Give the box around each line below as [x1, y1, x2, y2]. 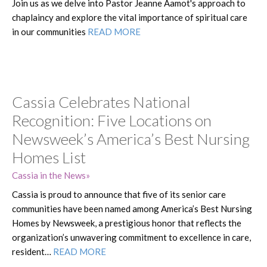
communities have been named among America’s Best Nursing [12, 203, 252, 214]
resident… [12, 246, 53, 257]
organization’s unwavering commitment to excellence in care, [12, 231, 251, 243]
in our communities [12, 26, 88, 37]
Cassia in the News [12, 169, 86, 181]
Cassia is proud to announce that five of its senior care [12, 188, 226, 200]
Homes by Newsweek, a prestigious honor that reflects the [12, 217, 241, 228]
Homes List [12, 147, 86, 167]
